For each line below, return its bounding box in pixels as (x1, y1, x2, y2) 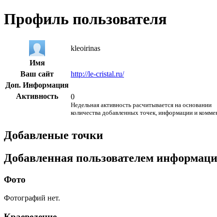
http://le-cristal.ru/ (71, 69, 124, 78)
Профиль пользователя (4, 10, 167, 28)
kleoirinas (71, 44, 100, 52)
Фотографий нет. (4, 194, 60, 202)
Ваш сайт (20, 69, 54, 78)
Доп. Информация (5, 80, 69, 89)
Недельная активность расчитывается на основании (71, 101, 212, 108)
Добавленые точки (4, 128, 103, 141)
